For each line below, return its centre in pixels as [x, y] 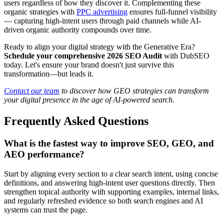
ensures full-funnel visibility [172, 12]
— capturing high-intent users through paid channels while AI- [102, 21]
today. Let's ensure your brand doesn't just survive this [89, 65]
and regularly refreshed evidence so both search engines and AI [103, 200]
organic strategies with [40, 12]
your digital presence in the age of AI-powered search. [89, 100]
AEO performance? [44, 154]
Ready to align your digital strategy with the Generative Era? [99, 47]
